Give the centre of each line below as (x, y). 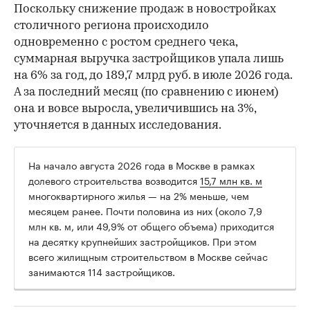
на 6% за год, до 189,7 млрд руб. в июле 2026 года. (153, 76)
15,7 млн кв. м (231, 180)
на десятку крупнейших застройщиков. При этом (143, 241)
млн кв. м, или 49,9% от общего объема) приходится (151, 226)
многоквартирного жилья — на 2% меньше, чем (139, 195)
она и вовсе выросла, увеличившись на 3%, (135, 109)
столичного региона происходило (111, 26)
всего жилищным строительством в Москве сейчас (148, 256)
